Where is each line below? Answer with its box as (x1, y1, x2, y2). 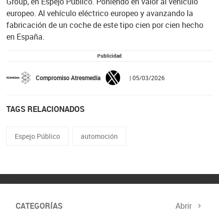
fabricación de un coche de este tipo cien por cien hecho (6, 19, 203, 30)
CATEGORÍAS (16, 200, 63, 212)
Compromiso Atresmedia (35, 73, 101, 82)
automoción (80, 131, 118, 141)
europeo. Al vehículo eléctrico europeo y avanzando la (6, 7, 193, 19)
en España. (6, 31, 44, 42)
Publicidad (97, 52, 122, 59)
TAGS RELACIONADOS (6, 103, 85, 114)
